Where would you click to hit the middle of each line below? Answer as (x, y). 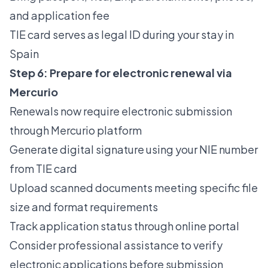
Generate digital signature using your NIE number (134, 150)
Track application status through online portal (124, 226)
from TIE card (43, 169)
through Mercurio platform (76, 130)
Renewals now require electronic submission (121, 111)
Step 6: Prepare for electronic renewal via (121, 73)
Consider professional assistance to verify (116, 245)
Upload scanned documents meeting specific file (134, 188)
